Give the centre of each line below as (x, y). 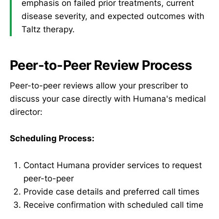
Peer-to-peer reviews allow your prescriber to (99, 86)
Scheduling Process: (52, 139)
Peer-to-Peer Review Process (101, 65)
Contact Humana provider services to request (113, 165)
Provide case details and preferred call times (111, 191)
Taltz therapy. (48, 30)
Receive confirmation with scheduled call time (113, 205)
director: (26, 112)
